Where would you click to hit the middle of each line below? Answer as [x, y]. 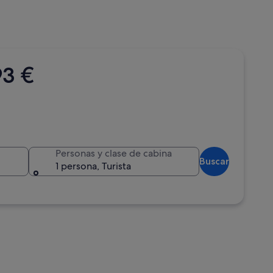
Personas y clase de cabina [114, 153]
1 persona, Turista [93, 166]
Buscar [214, 161]
